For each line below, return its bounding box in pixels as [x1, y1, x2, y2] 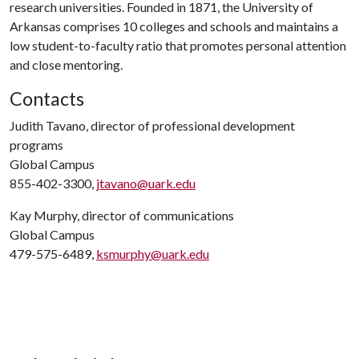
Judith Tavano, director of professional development [10, 118, 295, 133]
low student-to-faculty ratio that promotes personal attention [10, 38, 346, 53]
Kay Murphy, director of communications [10, 208, 234, 223]
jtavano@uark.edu [96, 175, 196, 191]
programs [10, 137, 63, 152]
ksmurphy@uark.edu [96, 246, 209, 261]
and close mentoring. [10, 57, 123, 72]
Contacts [10, 87, 84, 110]
